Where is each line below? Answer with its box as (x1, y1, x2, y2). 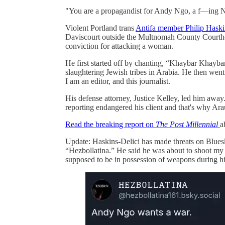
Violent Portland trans (65, 23, 136, 32)
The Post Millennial (156, 120, 218, 129)
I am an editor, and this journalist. (65, 76, 170, 85)
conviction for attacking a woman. (65, 41, 173, 50)
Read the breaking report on (65, 120, 156, 129)
